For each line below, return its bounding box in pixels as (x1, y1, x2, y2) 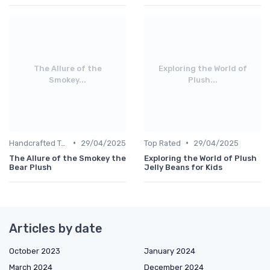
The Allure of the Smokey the (9, 153, 126, 163)
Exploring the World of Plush (144, 153, 257, 163)
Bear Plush (9, 162, 52, 172)
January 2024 (144, 246, 195, 256)
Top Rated (144, 138, 181, 148)
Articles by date (9, 221, 102, 236)
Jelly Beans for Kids (144, 162, 222, 172)
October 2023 (9, 246, 60, 256)
